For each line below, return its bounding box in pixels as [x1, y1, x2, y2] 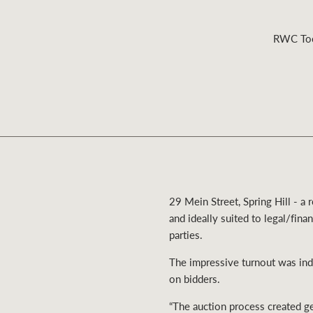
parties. [169, 227, 203, 243]
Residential [32, 115, 154, 142]
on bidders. [169, 271, 221, 287]
